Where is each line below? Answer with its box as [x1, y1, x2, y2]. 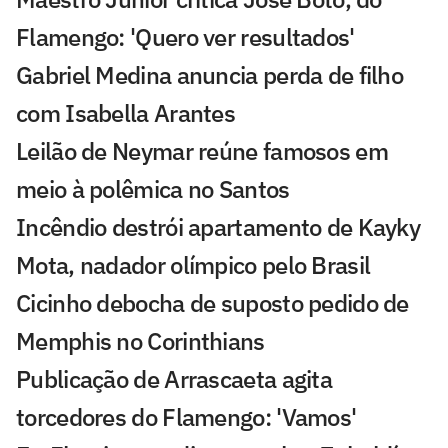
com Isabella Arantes [16, 96, 236, 129]
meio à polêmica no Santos [16, 172, 290, 205]
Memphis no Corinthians [16, 324, 265, 357]
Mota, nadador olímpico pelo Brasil [16, 248, 371, 281]
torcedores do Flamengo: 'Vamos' [16, 400, 357, 433]
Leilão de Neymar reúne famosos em [16, 134, 388, 167]
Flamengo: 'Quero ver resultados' [16, 20, 355, 53]
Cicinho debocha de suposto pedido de [16, 286, 409, 319]
